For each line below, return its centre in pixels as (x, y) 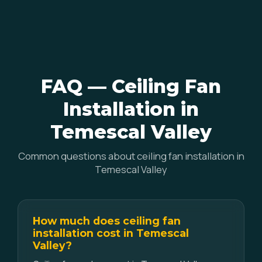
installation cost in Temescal (111, 233)
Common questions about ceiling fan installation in (131, 156)
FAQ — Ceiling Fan (131, 86)
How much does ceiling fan (107, 221)
